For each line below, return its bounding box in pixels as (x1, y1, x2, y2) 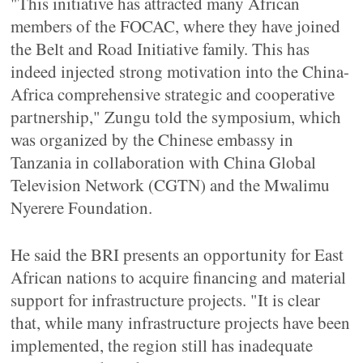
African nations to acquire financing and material (11, 266, 347, 288)
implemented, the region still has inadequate (11, 334, 314, 357)
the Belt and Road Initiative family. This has (11, 37, 310, 60)
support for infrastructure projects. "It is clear (11, 288, 321, 311)
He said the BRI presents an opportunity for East (11, 243, 344, 266)
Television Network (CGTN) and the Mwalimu (11, 173, 331, 196)
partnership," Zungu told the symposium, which (11, 105, 342, 128)
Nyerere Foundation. (11, 196, 153, 219)
